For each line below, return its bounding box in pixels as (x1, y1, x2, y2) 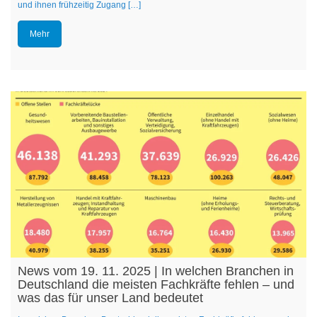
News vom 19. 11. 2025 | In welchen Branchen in (18, 264, 294, 278)
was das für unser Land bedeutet (18, 291, 203, 305)
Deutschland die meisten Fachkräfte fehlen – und (18, 277, 294, 292)
